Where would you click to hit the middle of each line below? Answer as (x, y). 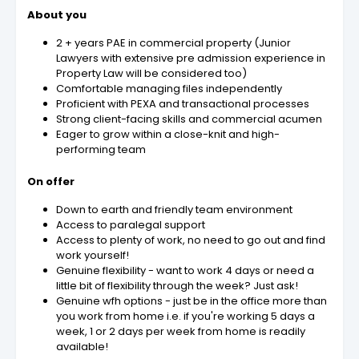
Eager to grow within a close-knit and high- (168, 134)
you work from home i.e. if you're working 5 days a (186, 316)
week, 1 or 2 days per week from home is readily (181, 331)
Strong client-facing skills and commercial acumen (189, 119)
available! (82, 346)
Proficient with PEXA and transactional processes (183, 103)
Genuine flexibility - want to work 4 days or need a (185, 270)
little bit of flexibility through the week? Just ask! (177, 285)
